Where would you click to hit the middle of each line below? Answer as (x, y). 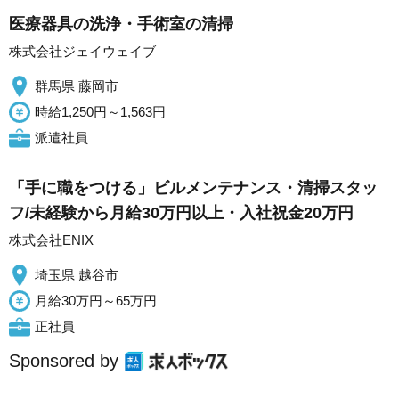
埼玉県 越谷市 (77, 275)
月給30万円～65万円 (96, 301)
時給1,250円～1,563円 (100, 112)
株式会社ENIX (51, 240)
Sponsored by (64, 361)
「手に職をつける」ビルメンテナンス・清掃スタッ (193, 188)
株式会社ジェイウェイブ (82, 51)
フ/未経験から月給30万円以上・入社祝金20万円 (181, 213)
